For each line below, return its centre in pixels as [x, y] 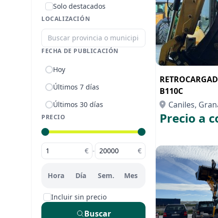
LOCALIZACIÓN [66, 19]
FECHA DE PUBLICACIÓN [80, 51]
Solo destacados [79, 6]
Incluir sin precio [79, 197]
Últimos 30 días [78, 104]
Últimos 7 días [76, 87]
